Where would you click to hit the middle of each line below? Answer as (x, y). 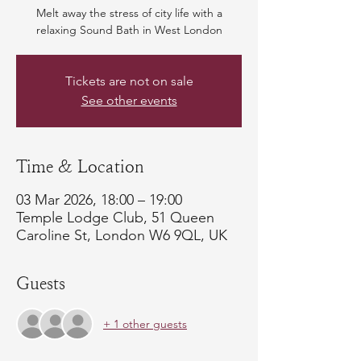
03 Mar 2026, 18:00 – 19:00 (99, 200)
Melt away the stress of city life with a (129, 13)
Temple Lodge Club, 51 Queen (115, 218)
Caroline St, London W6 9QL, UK (122, 235)
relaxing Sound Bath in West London (129, 30)
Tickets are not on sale (129, 81)
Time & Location (80, 167)
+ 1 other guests (145, 324)
